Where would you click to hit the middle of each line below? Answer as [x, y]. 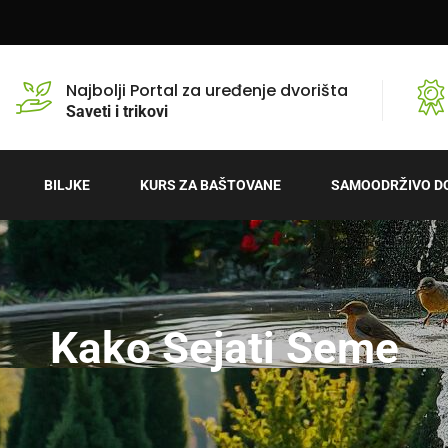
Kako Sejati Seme [224, 348]
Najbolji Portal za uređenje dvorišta [207, 90]
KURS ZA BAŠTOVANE [210, 185]
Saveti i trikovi [117, 111]
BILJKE [67, 185]
